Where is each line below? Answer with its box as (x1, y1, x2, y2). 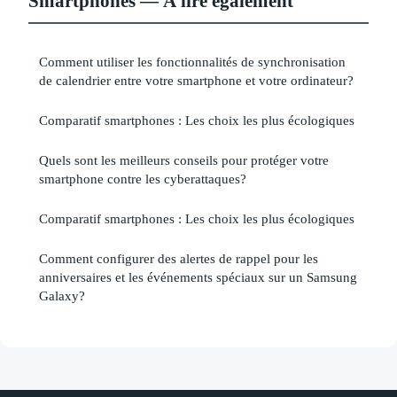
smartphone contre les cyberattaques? (39, 170, 246, 186)
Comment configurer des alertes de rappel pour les (39, 250, 318, 266)
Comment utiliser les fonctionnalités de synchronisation (39, 53, 346, 69)
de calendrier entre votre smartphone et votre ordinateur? (39, 72, 354, 88)
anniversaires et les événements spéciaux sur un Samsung (39, 269, 357, 284)
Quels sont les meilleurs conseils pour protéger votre (39, 152, 329, 167)
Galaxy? (39, 287, 85, 303)
